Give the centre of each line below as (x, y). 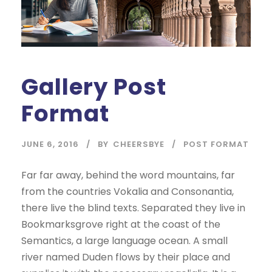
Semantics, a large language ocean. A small (124, 240)
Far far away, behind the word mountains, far (128, 175)
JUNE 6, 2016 (50, 144)
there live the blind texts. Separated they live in (133, 208)
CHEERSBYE (139, 144)
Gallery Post (94, 87)
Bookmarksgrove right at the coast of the (121, 224)
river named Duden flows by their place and (126, 257)
